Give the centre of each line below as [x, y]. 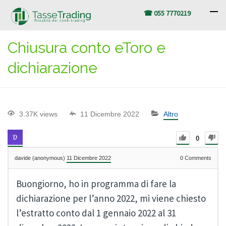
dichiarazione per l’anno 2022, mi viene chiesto [111, 199]
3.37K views [38, 114]
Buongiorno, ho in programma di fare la [96, 184]
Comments [197, 158]
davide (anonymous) [41, 158]
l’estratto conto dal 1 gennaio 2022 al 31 [96, 213]
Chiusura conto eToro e [87, 48]
